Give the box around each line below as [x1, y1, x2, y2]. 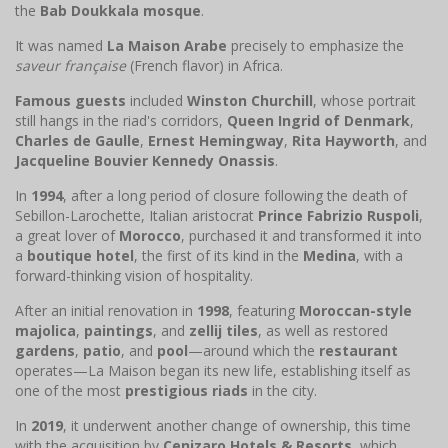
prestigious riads [125, 380, 248, 400]
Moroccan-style [299, 300, 412, 320]
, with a [356, 245, 403, 265]
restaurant [319, 340, 398, 360]
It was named [15, 35, 107, 55]
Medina [303, 245, 356, 265]
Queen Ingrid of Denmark [227, 110, 410, 130]
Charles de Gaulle [15, 130, 140, 150]
